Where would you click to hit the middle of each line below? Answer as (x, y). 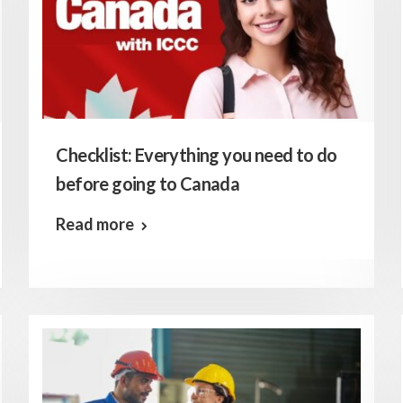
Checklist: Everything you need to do (197, 155)
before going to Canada (148, 184)
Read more (95, 224)
